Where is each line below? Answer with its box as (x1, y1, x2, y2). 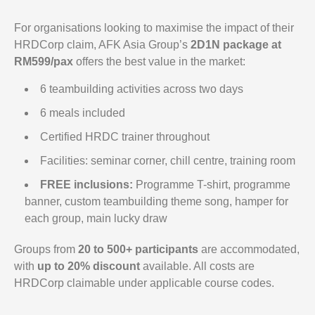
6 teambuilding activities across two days (40, 83, 243, 95)
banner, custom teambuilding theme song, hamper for (25, 195, 288, 207)
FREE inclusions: (40, 179, 133, 191)
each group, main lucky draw (25, 212, 167, 224)
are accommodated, (198, 243, 300, 255)
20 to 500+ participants (78, 243, 198, 255)
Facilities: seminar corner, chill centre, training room (40, 155, 295, 167)
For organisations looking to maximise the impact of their (14, 22, 294, 34)
